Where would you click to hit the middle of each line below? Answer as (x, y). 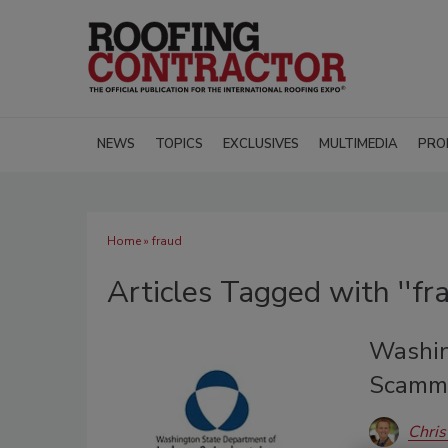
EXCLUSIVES (261, 144)
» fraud (161, 241)
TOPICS (179, 144)
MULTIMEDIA (358, 144)
